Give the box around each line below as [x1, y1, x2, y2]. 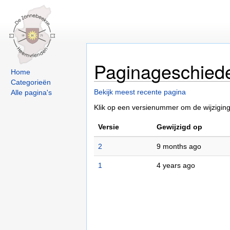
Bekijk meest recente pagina [94, 88, 186, 96]
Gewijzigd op [157, 123, 202, 131]
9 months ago [157, 142, 201, 150]
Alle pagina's [11, 88, 52, 97]
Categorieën [11, 78, 51, 86]
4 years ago [157, 161, 195, 169]
